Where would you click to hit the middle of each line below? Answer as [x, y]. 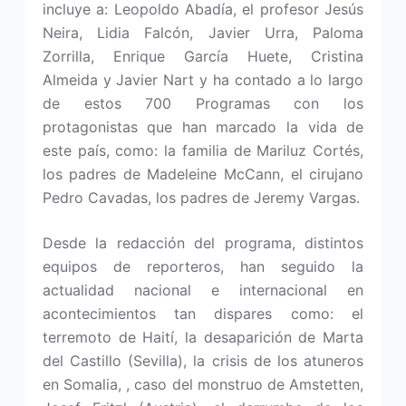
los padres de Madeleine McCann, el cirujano [203, 174]
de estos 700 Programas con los [203, 103]
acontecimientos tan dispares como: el [203, 314]
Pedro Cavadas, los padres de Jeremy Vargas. [201, 198]
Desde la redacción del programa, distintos [203, 243]
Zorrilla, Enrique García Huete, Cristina [203, 56]
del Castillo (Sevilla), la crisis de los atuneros [203, 361]
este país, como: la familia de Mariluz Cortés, [203, 150]
